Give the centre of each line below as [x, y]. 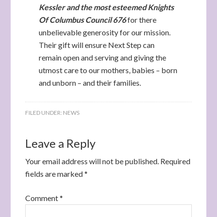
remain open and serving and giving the [102, 58]
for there [141, 20]
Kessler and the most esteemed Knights [106, 7]
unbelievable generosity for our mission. [104, 32]
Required [176, 161]
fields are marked [55, 174]
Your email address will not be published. [92, 161]
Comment [43, 198]
